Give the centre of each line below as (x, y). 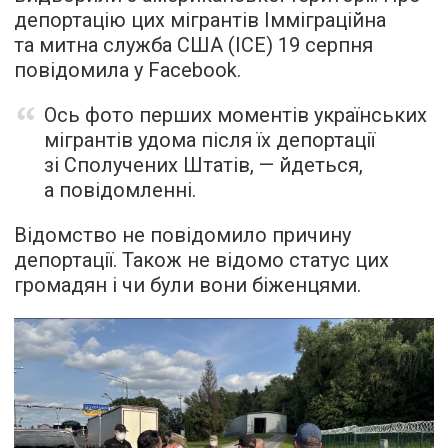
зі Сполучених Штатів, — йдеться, (203, 165)
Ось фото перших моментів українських (235, 115)
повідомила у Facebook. (127, 70)
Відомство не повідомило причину (182, 235)
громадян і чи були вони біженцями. (187, 285)
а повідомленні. (120, 190)
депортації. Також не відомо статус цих (201, 260)
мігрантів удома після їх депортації (209, 140)
